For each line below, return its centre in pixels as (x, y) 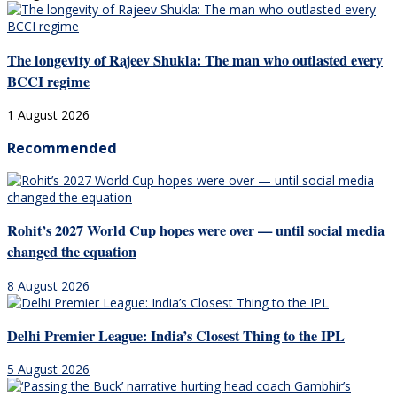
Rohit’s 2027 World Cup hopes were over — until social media (196, 231)
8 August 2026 (48, 285)
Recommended (62, 148)
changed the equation (72, 252)
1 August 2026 (48, 115)
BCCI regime (48, 81)
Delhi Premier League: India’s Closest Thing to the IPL (176, 336)
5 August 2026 (48, 370)
